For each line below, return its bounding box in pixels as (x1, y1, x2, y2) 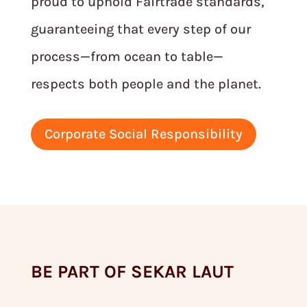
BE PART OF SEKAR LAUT (30, 261, 234, 283)
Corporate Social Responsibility (44, 126, 243, 143)
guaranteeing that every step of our (30, 21, 251, 38)
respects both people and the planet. (30, 76, 261, 93)
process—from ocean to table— (30, 49, 223, 65)
